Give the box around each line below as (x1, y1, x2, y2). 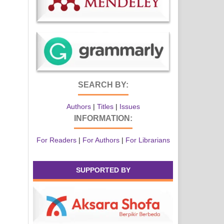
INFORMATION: (73, 114, 132, 123)
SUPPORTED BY (75, 166, 130, 174)
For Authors (82, 136, 119, 144)
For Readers (36, 136, 76, 144)
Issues (119, 102, 140, 111)
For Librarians (125, 136, 170, 144)
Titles (96, 102, 113, 111)
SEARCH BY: (77, 80, 128, 89)
